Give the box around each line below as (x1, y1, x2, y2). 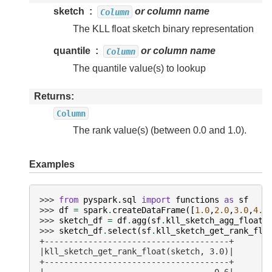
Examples (29, 159, 75, 170)
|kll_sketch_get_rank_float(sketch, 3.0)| (39, 246, 234, 256)
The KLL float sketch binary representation (73, 24, 254, 35)
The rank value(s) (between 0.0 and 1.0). (73, 125, 246, 136)
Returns (34, 90, 71, 101)
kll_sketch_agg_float (166, 215, 263, 225)
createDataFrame (112, 205, 185, 215)
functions (175, 194, 219, 205)
